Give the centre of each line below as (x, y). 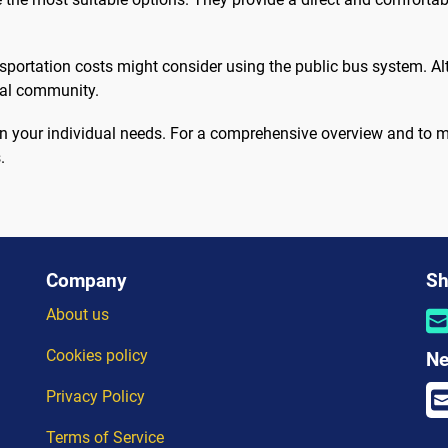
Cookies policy (97, 356)
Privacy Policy (95, 397)
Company (86, 281)
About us (77, 315)
